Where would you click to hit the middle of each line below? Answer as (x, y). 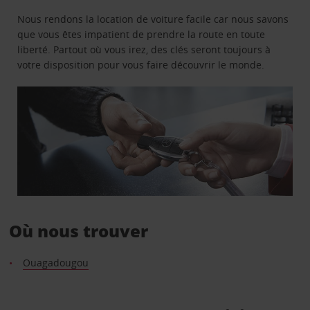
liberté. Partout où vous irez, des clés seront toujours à (144, 49)
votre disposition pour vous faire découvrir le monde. (141, 64)
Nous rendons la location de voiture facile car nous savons (153, 19)
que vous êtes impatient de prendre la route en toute (142, 34)
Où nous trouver (78, 231)
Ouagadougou (55, 263)
